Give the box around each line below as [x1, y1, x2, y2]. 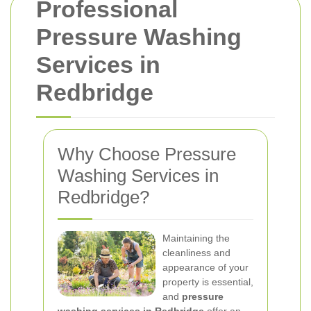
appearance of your [162, 262, 249, 273]
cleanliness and [162, 247, 230, 258]
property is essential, [162, 276, 253, 287]
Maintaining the [162, 233, 230, 244]
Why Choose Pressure [58, 144, 236, 165]
